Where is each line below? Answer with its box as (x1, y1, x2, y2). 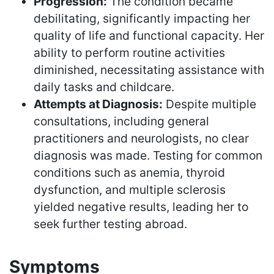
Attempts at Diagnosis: (34, 96, 163, 111)
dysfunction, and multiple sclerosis (34, 182, 226, 197)
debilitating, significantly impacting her (34, 10, 250, 26)
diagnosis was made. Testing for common (34, 147, 262, 163)
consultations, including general (34, 113, 209, 128)
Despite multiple (163, 96, 256, 111)
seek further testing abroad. (34, 216, 187, 231)
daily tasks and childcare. (34, 79, 174, 94)
